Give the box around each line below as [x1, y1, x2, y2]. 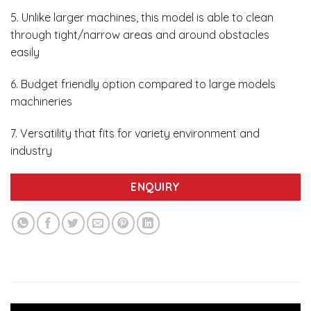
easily [10, 44, 40, 59]
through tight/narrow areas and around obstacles [10, 27, 269, 42]
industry [10, 143, 52, 158]
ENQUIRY [131, 180, 180, 194]
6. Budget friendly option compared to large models [10, 76, 276, 91]
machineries [10, 94, 72, 108]
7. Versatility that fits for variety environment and [10, 126, 260, 140]
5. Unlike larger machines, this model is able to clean [10, 10, 274, 24]
